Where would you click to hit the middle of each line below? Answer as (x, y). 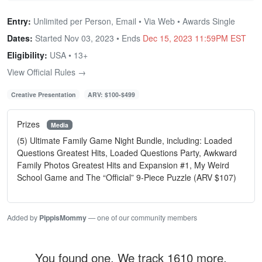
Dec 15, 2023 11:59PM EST (194, 38)
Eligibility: (27, 55)
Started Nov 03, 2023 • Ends (88, 38)
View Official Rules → (46, 72)
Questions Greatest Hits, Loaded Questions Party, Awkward (127, 153)
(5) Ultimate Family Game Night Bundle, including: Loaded (125, 141)
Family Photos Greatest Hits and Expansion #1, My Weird (123, 165)
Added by (23, 218)
